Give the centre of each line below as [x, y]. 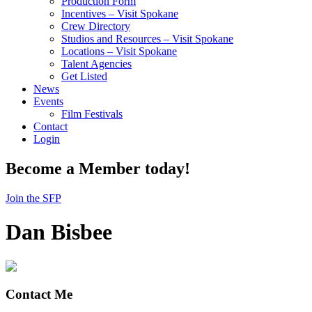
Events [48, 101]
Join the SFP [33, 198]
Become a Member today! [98, 168]
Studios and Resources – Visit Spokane [147, 39]
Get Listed [84, 76]
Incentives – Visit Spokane [120, 14]
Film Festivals [92, 114]
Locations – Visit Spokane [119, 51]
